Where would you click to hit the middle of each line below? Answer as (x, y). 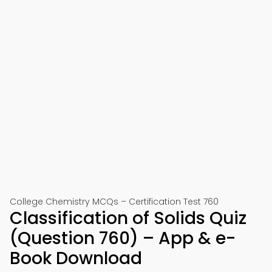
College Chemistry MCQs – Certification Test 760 (114, 202)
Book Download (76, 258)
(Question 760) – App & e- (123, 238)
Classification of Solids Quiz (128, 218)
